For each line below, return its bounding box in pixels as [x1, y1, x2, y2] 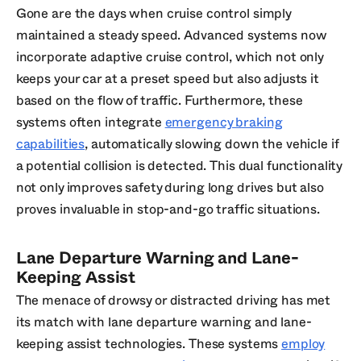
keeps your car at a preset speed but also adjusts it [15, 73, 319, 86]
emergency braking [164, 116, 283, 130]
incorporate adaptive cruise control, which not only [15, 51, 324, 64]
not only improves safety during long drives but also [15, 181, 324, 195]
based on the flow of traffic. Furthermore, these [15, 94, 303, 108]
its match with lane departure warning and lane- [15, 315, 312, 329]
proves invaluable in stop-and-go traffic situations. [15, 203, 320, 217]
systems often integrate [15, 116, 165, 130]
